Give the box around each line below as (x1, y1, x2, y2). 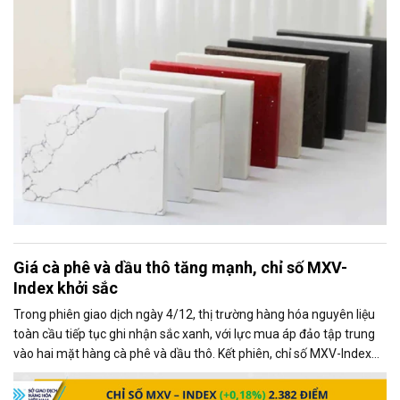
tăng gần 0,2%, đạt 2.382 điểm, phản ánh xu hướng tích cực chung (13, 366, 379, 381)
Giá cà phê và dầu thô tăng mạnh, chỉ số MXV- (13, 258, 347, 278)
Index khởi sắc (13, 279, 118, 298)
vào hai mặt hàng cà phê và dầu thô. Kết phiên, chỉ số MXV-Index (13, 346, 371, 362)
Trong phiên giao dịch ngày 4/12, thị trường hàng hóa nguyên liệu (13, 307, 375, 322)
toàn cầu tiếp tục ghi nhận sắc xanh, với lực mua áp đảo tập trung (13, 327, 375, 342)
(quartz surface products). (13, 9, 162, 24)
